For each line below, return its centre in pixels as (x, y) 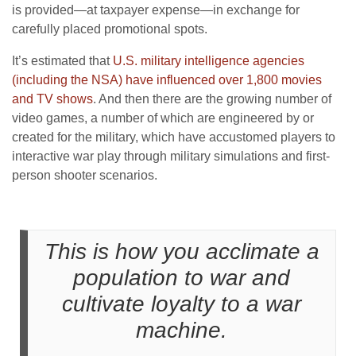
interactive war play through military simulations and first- (171, 156)
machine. (182, 330)
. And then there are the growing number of (212, 99)
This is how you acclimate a (182, 251)
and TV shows (52, 99)
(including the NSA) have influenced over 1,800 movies (167, 79)
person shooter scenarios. (85, 175)
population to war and (182, 277)
